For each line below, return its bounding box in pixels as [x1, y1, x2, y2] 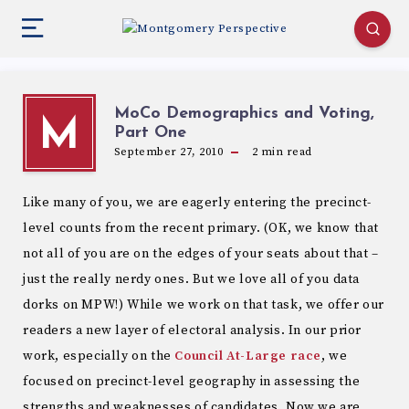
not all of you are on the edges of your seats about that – [23, 246, 379, 262]
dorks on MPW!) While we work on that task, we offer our [23, 297, 385, 313]
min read [257, 145, 312, 159]
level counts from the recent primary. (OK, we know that [23, 220, 380, 236]
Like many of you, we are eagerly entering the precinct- [23, 194, 372, 211]
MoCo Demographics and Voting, [114, 105, 374, 122]
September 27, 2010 [114, 145, 223, 159]
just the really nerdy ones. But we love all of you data [23, 271, 361, 288]
